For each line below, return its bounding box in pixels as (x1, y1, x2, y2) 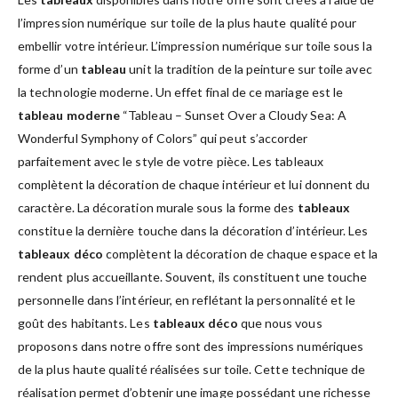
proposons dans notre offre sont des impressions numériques (18, 338, 364, 354)
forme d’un (18, 60, 81, 76)
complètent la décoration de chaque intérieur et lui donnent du (18, 176, 370, 192)
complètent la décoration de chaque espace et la (102, 245, 378, 261)
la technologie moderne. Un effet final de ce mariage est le (18, 84, 344, 99)
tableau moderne (18, 107, 121, 123)
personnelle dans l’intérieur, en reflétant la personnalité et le (18, 291, 356, 307)
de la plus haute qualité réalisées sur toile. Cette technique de (18, 361, 366, 377)
